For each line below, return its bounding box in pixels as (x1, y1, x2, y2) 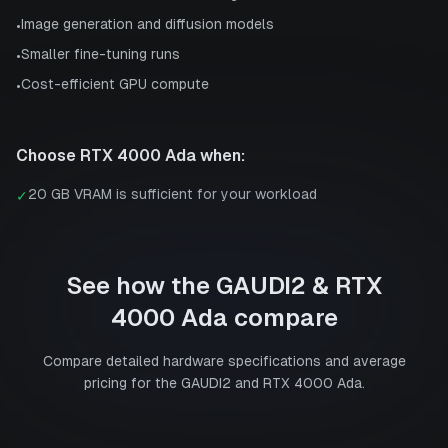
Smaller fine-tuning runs (21, 45, 180, 62)
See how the (65, 271, 216, 299)
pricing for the (83, 374, 181, 391)
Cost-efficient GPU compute (21, 75, 209, 92)
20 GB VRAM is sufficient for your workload (28, 185, 317, 202)
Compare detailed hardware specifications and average (42, 352, 406, 369)
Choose (16, 145, 80, 165)
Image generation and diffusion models (21, 15, 274, 32)
